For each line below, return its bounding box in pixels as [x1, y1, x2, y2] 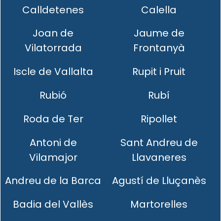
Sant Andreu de [120, 135, 198, 149]
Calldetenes [22, 2, 84, 17]
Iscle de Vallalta [13, 65, 93, 79]
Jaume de [133, 26, 184, 40]
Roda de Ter [23, 111, 83, 126]
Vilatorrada [24, 41, 82, 55]
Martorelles [130, 197, 188, 212]
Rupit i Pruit [132, 65, 186, 79]
